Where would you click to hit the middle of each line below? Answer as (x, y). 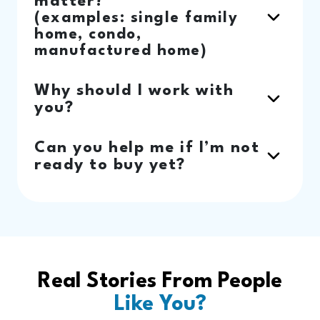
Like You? (160, 305)
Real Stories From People (160, 282)
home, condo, (88, 35)
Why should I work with (134, 91)
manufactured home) (121, 51)
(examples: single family (136, 19)
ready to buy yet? (110, 165)
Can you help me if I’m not (147, 148)
